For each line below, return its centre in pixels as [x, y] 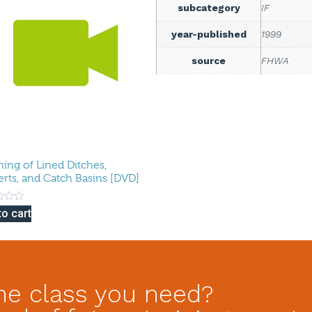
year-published [209, 34]
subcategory [209, 7]
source [209, 60]
